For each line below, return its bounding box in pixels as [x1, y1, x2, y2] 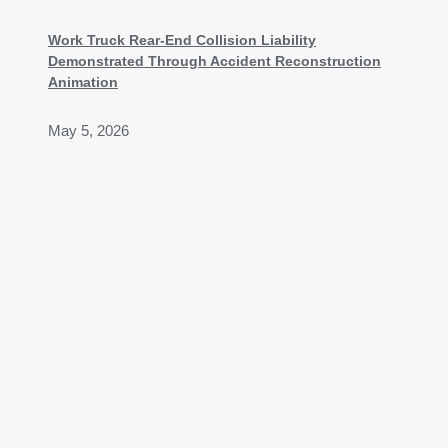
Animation [48, 74, 118, 91]
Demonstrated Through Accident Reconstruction [48, 53, 381, 70]
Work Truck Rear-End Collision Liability [48, 32, 316, 49]
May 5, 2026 [48, 123, 129, 140]
